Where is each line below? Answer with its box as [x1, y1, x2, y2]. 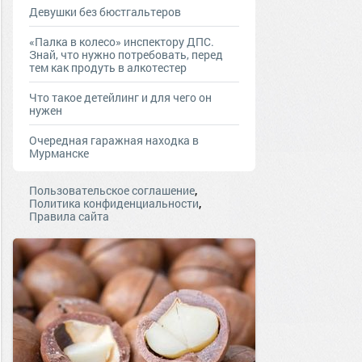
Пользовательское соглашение [29, 183, 195, 198]
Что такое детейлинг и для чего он [29, 90, 212, 105]
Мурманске [29, 145, 89, 161]
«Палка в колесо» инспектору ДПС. [29, 34, 214, 49]
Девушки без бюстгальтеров [29, 4, 181, 19]
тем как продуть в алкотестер [29, 60, 187, 75]
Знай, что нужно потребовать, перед [29, 47, 223, 62]
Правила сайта [29, 208, 109, 224]
